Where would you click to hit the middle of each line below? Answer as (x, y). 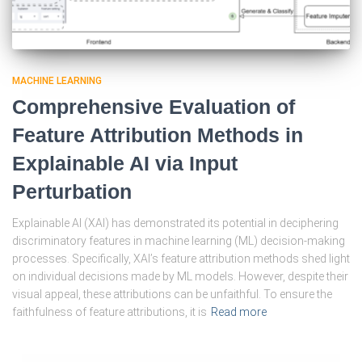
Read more (239, 311)
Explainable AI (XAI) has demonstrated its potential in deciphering (175, 223)
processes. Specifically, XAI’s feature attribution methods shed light (181, 258)
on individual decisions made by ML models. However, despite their (180, 276)
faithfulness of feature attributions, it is (109, 311)
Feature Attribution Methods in (158, 135)
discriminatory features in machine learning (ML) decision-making (179, 240)
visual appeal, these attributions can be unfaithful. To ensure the (172, 294)
